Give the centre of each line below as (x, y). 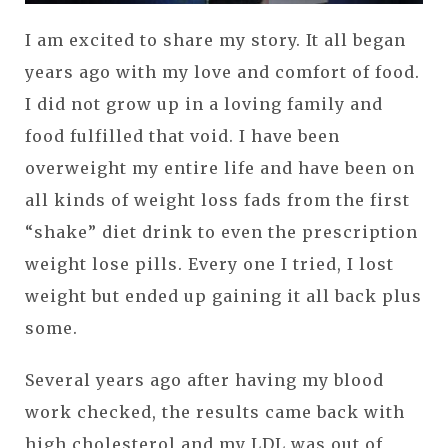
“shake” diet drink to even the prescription (221, 232)
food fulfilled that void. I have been (182, 136)
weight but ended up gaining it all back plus (223, 296)
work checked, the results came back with (215, 412)
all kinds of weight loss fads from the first (217, 200)
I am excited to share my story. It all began (215, 40)
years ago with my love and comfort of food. (222, 72)
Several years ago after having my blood (204, 380)
